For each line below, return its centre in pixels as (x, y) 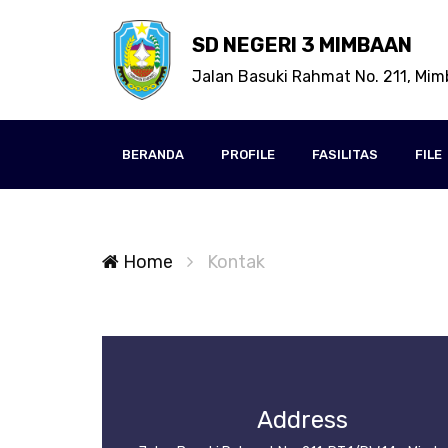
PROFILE (248, 154)
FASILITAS (345, 154)
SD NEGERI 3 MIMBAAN (302, 45)
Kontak (236, 262)
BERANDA (153, 154)
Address (302, 420)
